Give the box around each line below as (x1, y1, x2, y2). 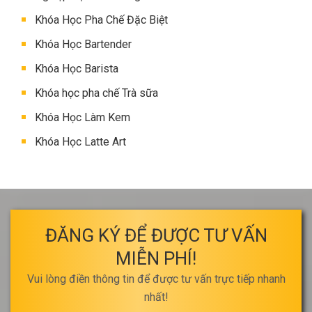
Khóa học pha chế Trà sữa (35, 86, 158, 100)
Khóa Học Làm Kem (35, 110, 130, 124)
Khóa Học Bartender (35, 37, 132, 51)
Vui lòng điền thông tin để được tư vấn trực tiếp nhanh (26, 272, 286, 286)
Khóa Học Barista (35, 61, 118, 75)
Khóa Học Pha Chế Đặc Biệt (35, 13, 168, 26)
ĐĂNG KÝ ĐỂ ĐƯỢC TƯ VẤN (45, 224, 267, 246)
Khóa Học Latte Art (35, 134, 126, 148)
